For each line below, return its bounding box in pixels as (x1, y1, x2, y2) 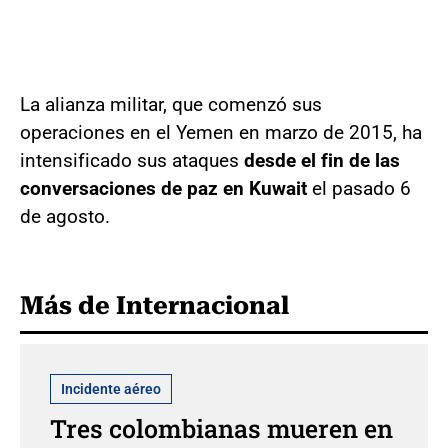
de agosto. (20, 204, 110, 228)
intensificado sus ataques (20, 148, 244, 172)
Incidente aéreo (61, 380, 161, 397)
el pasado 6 (307, 176, 411, 200)
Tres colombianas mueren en (50, 411, 393, 445)
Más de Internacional (20, 290, 289, 320)
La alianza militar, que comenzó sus (20, 92, 322, 116)
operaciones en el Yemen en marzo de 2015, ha (20, 120, 422, 144)
